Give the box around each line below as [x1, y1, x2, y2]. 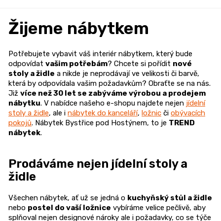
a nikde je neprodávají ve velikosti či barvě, [55, 69, 199, 78]
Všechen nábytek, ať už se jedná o [8, 193, 127, 203]
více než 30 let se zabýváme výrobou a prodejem [20, 89, 206, 98]
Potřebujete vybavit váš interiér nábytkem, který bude [8, 49, 192, 59]
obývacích [171, 109, 205, 118]
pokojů [8, 118, 32, 128]
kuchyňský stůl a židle [127, 193, 212, 203]
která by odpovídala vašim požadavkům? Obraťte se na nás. [8, 79, 211, 88]
